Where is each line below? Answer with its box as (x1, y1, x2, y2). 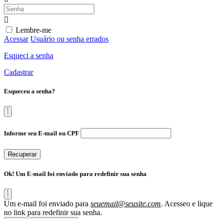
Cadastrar (4, 68, 33, 77)
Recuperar (8, 150, 37, 158)
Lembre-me (16, 26, 51, 35)
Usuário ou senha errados (30, 35, 109, 44)
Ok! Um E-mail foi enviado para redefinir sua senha (4, 170, 147, 177)
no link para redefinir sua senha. (4, 208, 102, 217)
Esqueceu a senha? (4, 88, 55, 95)
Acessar (4, 35, 28, 44)
